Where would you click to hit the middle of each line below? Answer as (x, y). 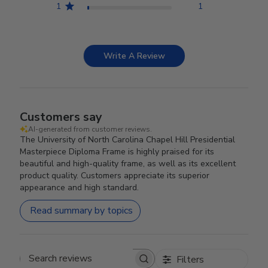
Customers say (61, 117)
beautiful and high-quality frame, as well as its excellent (128, 163)
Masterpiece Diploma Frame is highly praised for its (117, 151)
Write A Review (134, 56)
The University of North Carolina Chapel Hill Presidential (128, 139)
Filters (190, 259)
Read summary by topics (82, 211)
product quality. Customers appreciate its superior (115, 175)
